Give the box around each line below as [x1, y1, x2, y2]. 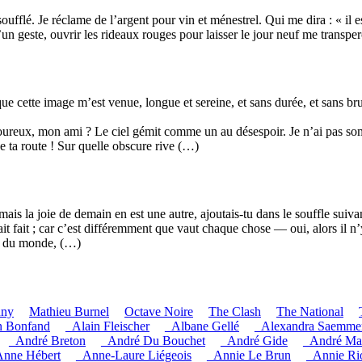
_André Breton [9, 333, 86, 347]
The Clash [208, 304, 261, 318]
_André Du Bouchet [101, 333, 205, 347]
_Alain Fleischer [65, 318, 149, 333]
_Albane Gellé [165, 318, 239, 333]
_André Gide [221, 333, 288, 347]
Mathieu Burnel [29, 304, 109, 318]
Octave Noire [124, 304, 193, 318]
